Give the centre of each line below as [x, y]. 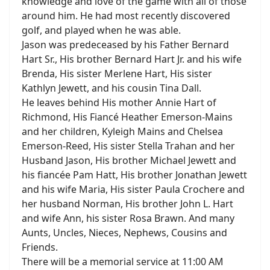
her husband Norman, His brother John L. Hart [127, 204]
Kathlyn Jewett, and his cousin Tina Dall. [111, 88]
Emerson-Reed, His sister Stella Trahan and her [128, 146]
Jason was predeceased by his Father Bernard [125, 45]
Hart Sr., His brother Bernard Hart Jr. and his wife [132, 59]
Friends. [40, 247]
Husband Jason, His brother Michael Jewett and [129, 160]
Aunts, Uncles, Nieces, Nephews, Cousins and [124, 233]
